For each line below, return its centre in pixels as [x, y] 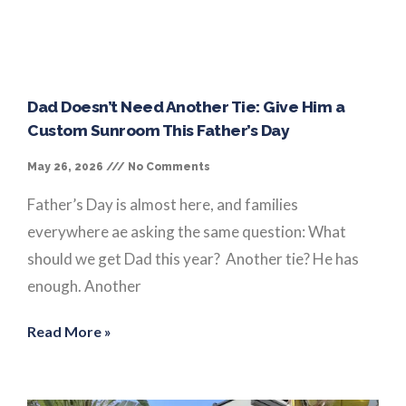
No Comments [168, 166]
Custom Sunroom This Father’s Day [158, 130]
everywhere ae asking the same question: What [187, 231]
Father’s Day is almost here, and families [163, 204]
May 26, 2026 [67, 166]
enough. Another [84, 285]
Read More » [69, 331]
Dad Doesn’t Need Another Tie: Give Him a [186, 106]
